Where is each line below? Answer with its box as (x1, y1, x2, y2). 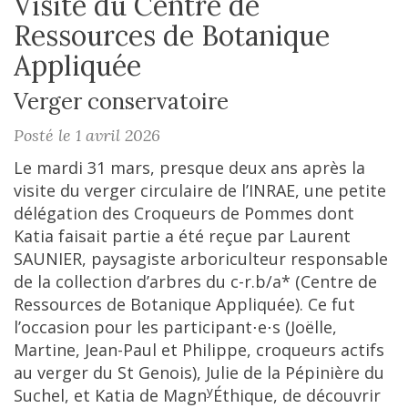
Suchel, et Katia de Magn (14, 384, 207, 406)
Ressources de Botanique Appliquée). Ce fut (14, 293, 355, 315)
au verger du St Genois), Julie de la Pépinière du (14, 362, 384, 383)
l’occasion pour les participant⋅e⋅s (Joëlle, (14, 316, 337, 338)
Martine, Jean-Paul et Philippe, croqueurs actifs (14, 339, 384, 361)
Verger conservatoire (14, 87, 229, 116)
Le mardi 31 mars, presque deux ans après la (14, 157, 365, 178)
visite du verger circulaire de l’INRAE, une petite (14, 179, 386, 201)
